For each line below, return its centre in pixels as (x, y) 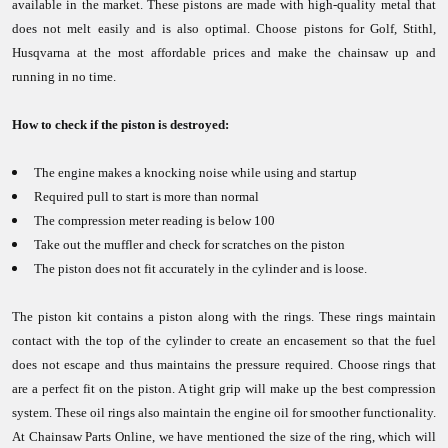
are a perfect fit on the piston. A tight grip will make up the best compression (224, 388)
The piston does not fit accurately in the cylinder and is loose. (200, 268)
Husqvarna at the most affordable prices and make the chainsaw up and (224, 52)
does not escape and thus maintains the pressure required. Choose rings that (224, 364)
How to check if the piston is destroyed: (120, 124)
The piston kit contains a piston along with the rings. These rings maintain (224, 316)
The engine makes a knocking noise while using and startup (195, 172)
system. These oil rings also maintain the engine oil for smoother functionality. (224, 412)
